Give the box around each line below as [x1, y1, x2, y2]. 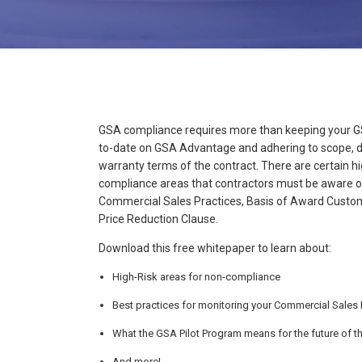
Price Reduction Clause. [99, 212, 218, 225]
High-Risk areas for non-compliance [112, 270, 280, 283]
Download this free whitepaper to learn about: [99, 241, 331, 255]
